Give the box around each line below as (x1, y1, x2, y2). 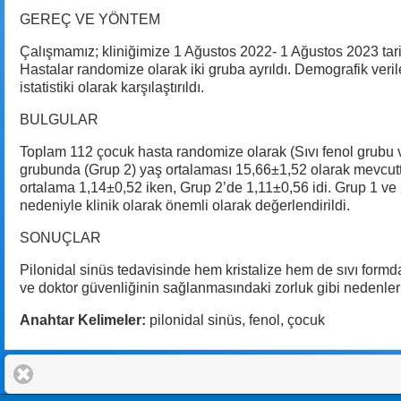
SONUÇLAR (20, 229, 101, 245)
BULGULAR (20, 111, 98, 127)
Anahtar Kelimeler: (20, 311, 146, 328)
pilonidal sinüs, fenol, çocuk (146, 311, 325, 328)
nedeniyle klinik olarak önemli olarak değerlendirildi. (20, 197, 350, 213)
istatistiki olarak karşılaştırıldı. (20, 79, 204, 95)
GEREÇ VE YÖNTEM (20, 11, 160, 27)
